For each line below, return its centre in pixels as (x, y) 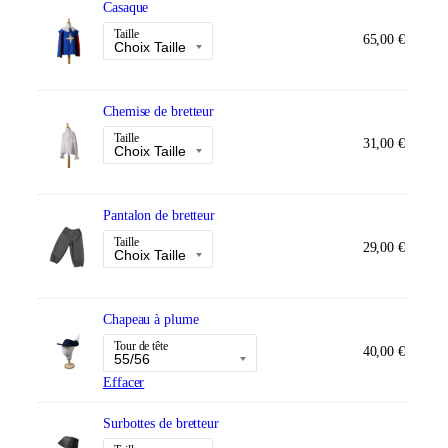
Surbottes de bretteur (161, 423)
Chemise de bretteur (159, 111)
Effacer (124, 382)
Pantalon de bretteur (159, 215)
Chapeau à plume (151, 319)
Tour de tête (141, 346)
